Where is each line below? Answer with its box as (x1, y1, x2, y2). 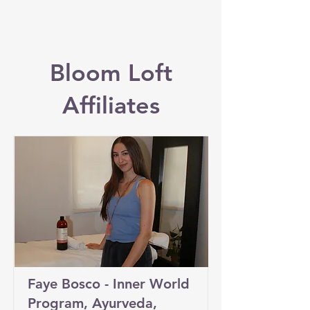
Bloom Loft (49, 58, 172, 87)
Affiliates (62, 91, 160, 120)
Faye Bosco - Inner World (28, 275, 190, 292)
